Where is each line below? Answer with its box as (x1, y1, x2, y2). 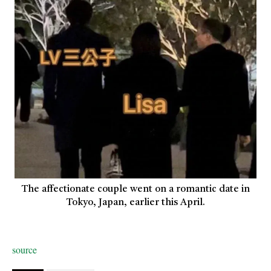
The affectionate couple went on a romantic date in (21, 184, 250, 194)
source (12, 243, 37, 256)
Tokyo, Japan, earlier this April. (66, 198, 205, 207)
